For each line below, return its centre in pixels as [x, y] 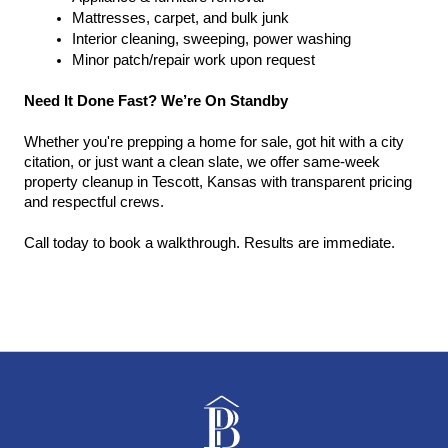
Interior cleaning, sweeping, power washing [211, 39]
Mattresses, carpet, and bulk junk [180, 18]
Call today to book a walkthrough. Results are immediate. [209, 243]
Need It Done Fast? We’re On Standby [156, 101]
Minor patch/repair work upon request [193, 60]
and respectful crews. [94, 202]
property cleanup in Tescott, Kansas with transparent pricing [218, 182]
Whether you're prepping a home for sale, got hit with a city [214, 142]
